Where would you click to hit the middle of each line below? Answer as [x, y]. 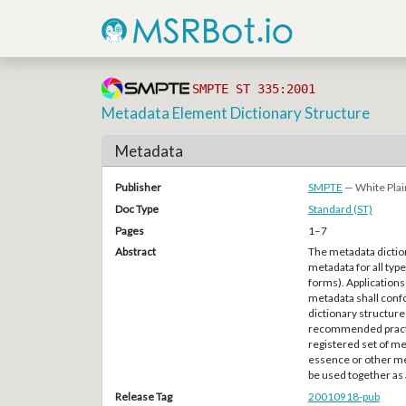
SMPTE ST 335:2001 [253, 89]
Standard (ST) [340, 208]
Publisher [138, 187]
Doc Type [136, 208]
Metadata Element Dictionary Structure [236, 113]
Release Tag [143, 397]
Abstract [135, 252]
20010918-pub [343, 397]
